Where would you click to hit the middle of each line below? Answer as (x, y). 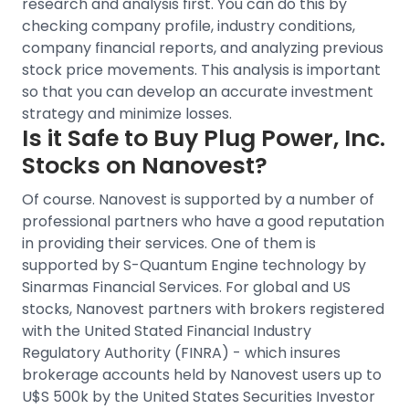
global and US (302, 287)
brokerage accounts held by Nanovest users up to (202, 375)
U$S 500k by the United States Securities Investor (199, 397)
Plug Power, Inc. (294, 138)
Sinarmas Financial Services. (122, 287)
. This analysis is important (288, 70)
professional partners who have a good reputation (203, 221)
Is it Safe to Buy (113, 138)
